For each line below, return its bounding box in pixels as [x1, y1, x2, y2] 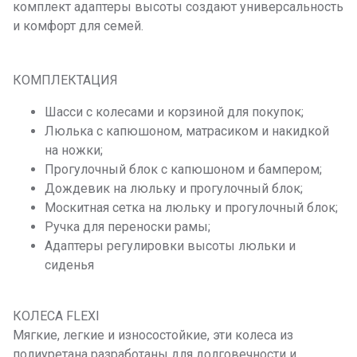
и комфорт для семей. [13, 18, 143, 34]
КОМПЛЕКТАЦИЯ [13, 73, 118, 88]
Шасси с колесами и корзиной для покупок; [45, 104, 304, 120]
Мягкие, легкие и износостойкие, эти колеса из [13, 328, 293, 343]
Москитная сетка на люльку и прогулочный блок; [45, 200, 338, 216]
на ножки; [45, 143, 103, 159]
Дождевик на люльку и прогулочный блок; [45, 181, 303, 197]
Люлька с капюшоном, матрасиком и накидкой [45, 124, 329, 139]
